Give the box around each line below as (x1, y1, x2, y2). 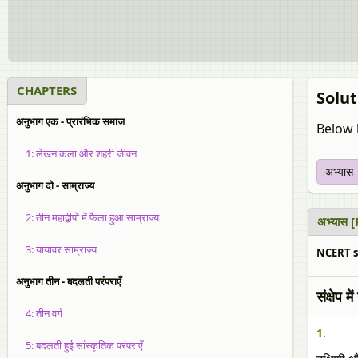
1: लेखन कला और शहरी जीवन (16, 146, 137, 161)
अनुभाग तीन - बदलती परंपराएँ (16, 274, 121, 288)
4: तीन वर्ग (16, 306, 62, 320)
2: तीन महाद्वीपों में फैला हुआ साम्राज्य (16, 210, 159, 225)
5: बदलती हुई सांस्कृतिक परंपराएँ (16, 338, 143, 352)
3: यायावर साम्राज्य (16, 242, 97, 257)
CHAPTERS (17, 82, 77, 98)
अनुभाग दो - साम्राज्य (16, 178, 94, 193)
